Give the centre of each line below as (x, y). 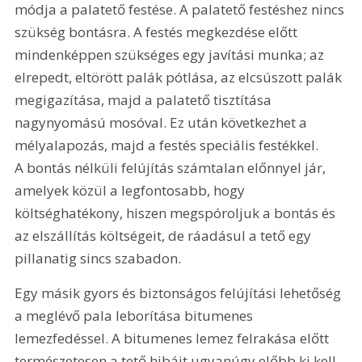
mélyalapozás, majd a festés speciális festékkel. (168, 145)
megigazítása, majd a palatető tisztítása (145, 100)
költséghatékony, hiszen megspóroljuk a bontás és (177, 213)
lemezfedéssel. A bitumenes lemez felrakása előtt (174, 339)
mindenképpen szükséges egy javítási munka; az (171, 55)
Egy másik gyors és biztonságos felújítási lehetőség (180, 293)
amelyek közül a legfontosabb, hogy (132, 191)
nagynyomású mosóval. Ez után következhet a (163, 123)
